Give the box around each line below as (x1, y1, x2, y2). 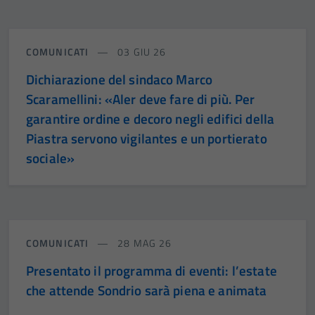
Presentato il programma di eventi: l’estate (26, 259, 277, 281)
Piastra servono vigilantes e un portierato (26, 127, 267, 148)
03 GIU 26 (115, 44, 167, 59)
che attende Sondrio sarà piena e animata (26, 279, 267, 300)
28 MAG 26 (115, 235, 172, 250)
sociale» (26, 147, 75, 168)
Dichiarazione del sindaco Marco (26, 68, 213, 89)
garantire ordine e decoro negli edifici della (26, 108, 275, 129)
